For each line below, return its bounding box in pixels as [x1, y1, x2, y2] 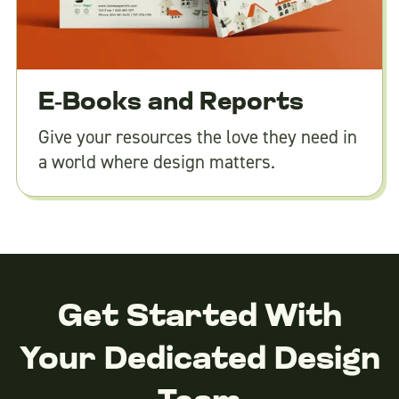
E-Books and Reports [37, 91, 304, 117]
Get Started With [57, 302, 342, 335]
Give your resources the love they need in [37, 125, 357, 151]
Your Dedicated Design [19, 345, 380, 378]
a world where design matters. [37, 150, 275, 175]
